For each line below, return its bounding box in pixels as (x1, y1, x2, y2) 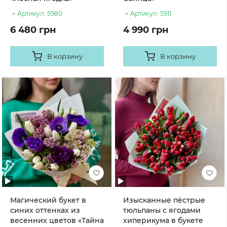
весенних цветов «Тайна (10, 216, 104, 225)
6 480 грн (10, 24, 56, 35)
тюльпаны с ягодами (123, 206, 201, 215)
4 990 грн (123, 24, 168, 35)
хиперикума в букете (123, 216, 203, 225)
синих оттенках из (10, 206, 80, 215)
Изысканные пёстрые (123, 196, 205, 205)
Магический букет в (10, 196, 86, 205)
